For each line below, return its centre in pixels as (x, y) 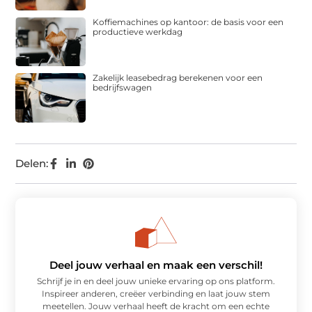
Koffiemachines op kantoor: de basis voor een (188, 22)
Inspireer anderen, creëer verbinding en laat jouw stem (156, 293)
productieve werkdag (138, 31)
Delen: (32, 163)
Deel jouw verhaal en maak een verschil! (156, 265)
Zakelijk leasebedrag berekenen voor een (178, 78)
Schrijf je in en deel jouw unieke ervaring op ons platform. (156, 281)
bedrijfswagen (123, 88)
